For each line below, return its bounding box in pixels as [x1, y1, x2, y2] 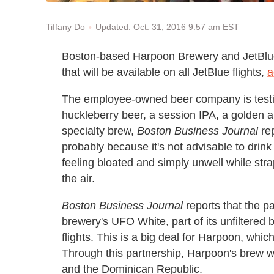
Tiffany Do [46, 22, 85, 32]
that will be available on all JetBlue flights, [62, 65, 267, 78]
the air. [62, 172, 95, 185]
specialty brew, [62, 124, 137, 137]
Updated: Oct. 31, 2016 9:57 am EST [95, 22, 239, 32]
